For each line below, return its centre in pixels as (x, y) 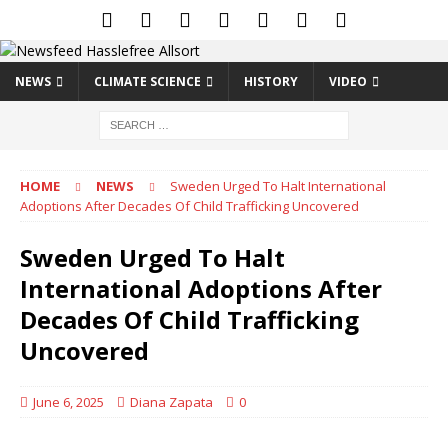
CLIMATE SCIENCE (147, 81)
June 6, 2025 (68, 402)
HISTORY (271, 81)
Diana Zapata (171, 402)
